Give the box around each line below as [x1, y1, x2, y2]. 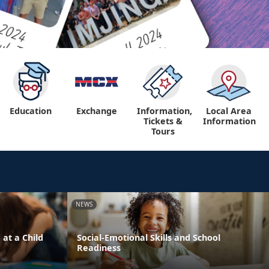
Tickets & [143, 115, 183, 127]
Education [10, 105, 52, 117]
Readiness [77, 242, 121, 254]
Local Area [206, 105, 252, 117]
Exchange [76, 105, 117, 117]
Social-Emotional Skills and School [77, 232, 220, 244]
